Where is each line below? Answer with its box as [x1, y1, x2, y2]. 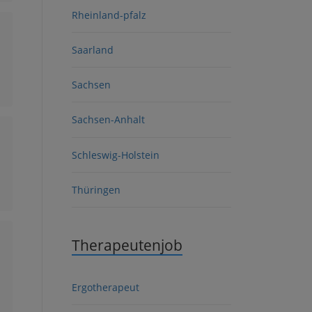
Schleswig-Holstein [72, 148, 159, 162]
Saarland [72, 42, 114, 56]
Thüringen [72, 182, 120, 196]
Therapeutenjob [72, 235, 182, 255]
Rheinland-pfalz [72, 8, 146, 22]
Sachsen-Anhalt [72, 113, 145, 127]
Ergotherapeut [72, 281, 139, 294]
